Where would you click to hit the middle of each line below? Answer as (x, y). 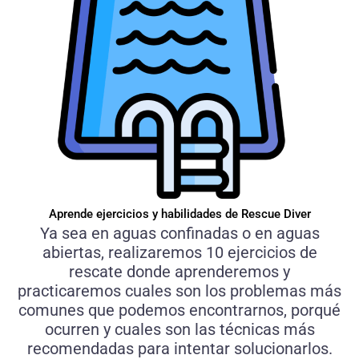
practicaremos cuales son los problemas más (179, 291)
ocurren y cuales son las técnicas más (179, 330)
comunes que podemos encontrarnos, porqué (179, 311)
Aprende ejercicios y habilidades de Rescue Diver (179, 214)
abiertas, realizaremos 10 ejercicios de (179, 253)
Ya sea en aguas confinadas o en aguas (179, 234)
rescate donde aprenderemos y (179, 272)
